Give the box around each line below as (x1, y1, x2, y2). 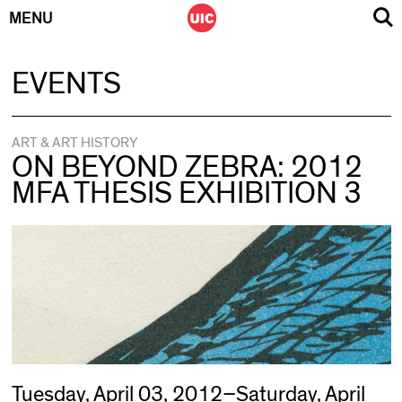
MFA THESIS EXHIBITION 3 (11, 179, 362, 209)
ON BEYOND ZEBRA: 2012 (11, 153, 363, 183)
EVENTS (11, 69, 121, 100)
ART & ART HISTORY (11, 135, 137, 150)
